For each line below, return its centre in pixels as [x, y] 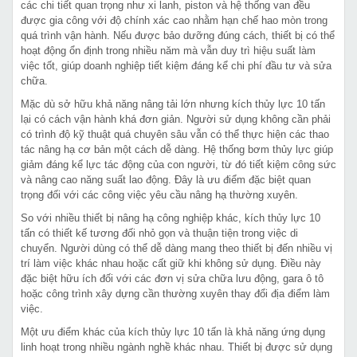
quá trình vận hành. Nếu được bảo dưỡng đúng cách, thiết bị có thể [178, 35]
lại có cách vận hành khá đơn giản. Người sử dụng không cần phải [176, 119]
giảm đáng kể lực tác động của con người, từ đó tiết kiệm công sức [178, 165]
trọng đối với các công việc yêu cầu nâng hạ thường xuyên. [159, 195]
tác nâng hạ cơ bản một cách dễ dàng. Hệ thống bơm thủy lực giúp [177, 149]
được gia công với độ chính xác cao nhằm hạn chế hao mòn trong [174, 20]
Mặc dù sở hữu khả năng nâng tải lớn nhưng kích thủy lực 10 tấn [173, 104]
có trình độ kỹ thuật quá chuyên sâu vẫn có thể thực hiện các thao [175, 134]
